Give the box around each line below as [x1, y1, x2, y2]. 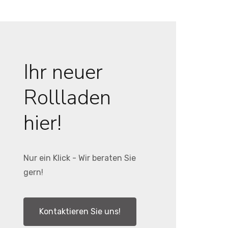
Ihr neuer [23, 59, 103, 86]
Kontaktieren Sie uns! [39, 207, 121, 216]
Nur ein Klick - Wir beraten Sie [23, 153, 136, 163]
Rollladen [23, 84, 111, 111]
